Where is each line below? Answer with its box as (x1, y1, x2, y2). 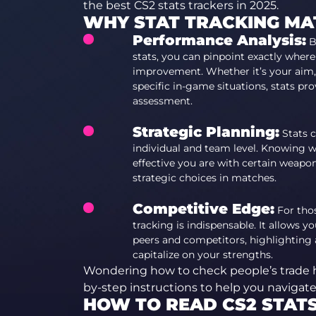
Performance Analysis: (132, 32, 306, 49)
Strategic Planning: (132, 123, 279, 140)
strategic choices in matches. (132, 171, 276, 184)
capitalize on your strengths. (132, 248, 273, 261)
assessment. (132, 95, 193, 107)
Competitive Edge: (132, 200, 274, 217)
